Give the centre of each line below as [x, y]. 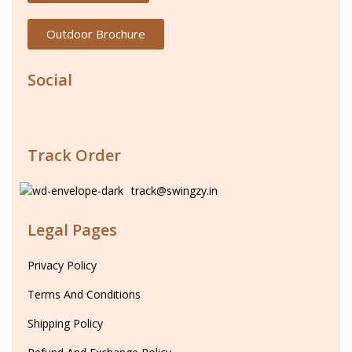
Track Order [74, 156]
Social [50, 80]
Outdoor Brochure [96, 34]
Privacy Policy [62, 266]
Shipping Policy [65, 324]
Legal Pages [72, 230]
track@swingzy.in [174, 191]
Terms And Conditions [84, 295]
